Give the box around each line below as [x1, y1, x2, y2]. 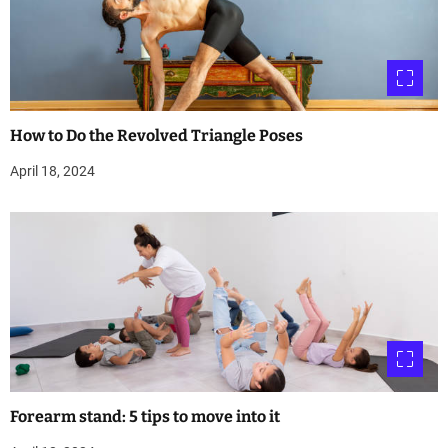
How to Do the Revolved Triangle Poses [10, 126, 303, 146]
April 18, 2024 [10, 163, 95, 180]
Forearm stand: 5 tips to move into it [10, 407, 280, 427]
